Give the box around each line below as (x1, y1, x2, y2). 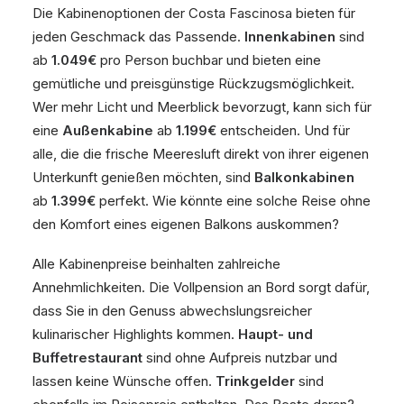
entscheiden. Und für (216, 122, 350, 139)
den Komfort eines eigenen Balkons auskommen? (32, 216, 339, 233)
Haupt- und (238, 326, 313, 343)
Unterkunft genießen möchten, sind (32, 169, 254, 186)
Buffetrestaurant (32, 349, 142, 366)
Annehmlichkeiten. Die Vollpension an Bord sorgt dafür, (32, 279, 370, 296)
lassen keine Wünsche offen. (32, 372, 216, 390)
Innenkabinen (244, 28, 335, 45)
